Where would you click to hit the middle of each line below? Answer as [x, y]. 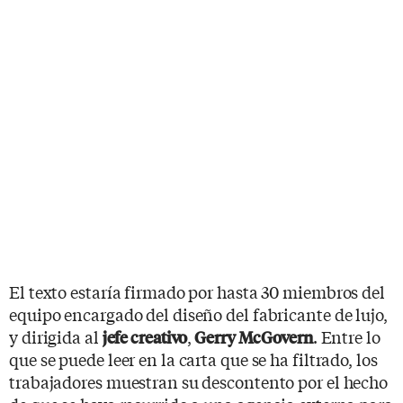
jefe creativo [145, 336]
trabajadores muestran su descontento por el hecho [199, 381]
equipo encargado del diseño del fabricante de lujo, [198, 313]
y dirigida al [56, 336]
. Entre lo [346, 336]
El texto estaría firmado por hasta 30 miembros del [197, 291]
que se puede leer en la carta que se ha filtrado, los [193, 358]
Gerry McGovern [252, 336]
